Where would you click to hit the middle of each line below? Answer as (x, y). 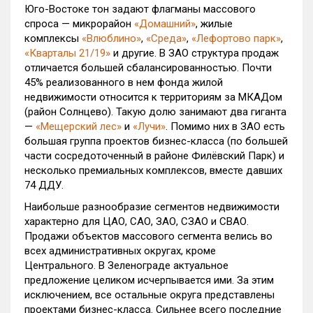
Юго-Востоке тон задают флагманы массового (140, 9)
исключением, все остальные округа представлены (150, 295)
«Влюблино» (111, 38)
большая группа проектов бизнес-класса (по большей (156, 141)
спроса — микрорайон (79, 24)
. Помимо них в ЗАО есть (225, 126)
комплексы (53, 38)
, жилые (214, 24)
